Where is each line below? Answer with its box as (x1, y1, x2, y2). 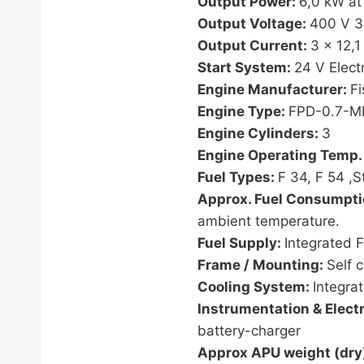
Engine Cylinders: (197, 125, 322, 141)
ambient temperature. (197, 213, 340, 229)
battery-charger (197, 323, 301, 339)
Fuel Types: (197, 169, 278, 185)
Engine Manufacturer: (197, 81, 350, 97)
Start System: (197, 59, 294, 76)
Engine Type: (197, 103, 288, 119)
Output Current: (197, 37, 310, 54)
